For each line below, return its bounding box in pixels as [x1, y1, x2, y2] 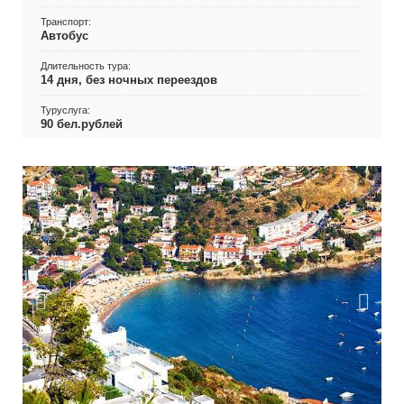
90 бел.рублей [40, 117, 123, 131]
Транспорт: [40, 16, 91, 27]
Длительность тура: [40, 60, 131, 71]
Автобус [40, 29, 88, 42]
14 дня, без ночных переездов [40, 73, 217, 87]
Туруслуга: [40, 105, 90, 115]
